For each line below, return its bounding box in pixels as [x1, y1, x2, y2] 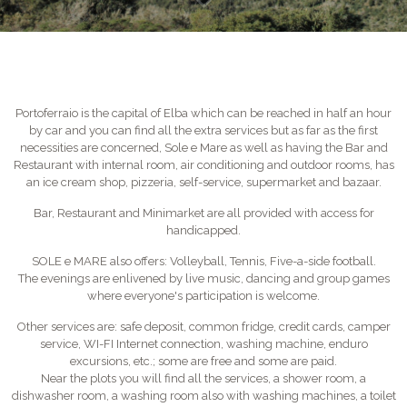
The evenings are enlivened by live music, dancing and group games [17, 272, 390, 285]
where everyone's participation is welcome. [87, 289, 320, 303]
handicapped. [166, 223, 241, 237]
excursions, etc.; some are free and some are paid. [70, 354, 337, 368]
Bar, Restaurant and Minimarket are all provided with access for [33, 206, 374, 220]
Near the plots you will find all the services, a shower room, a [41, 372, 366, 385]
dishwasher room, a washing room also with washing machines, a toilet [11, 389, 396, 402]
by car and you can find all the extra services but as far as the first [29, 124, 378, 137]
